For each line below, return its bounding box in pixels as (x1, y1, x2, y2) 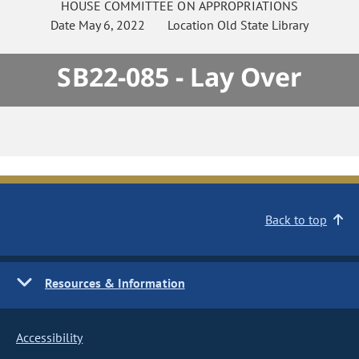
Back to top (264, 212, 327, 228)
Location (144, 17, 217, 33)
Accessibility (16, 329, 83, 345)
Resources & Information (45, 275, 185, 291)
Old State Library (216, 17, 309, 33)
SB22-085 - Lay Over (57, 59, 302, 94)
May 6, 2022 (78, 17, 145, 33)
